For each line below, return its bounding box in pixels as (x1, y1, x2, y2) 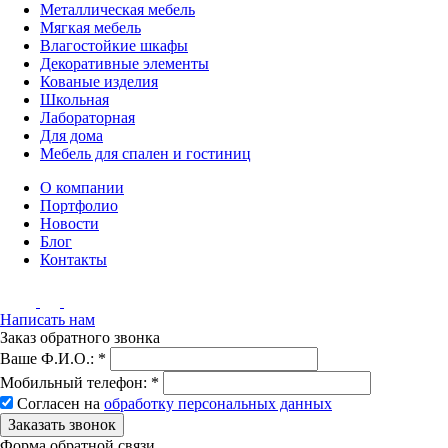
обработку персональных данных (104, 394, 332, 412)
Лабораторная (40, 108, 135, 126)
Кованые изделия (40, 72, 158, 90)
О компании (40, 178, 124, 196)
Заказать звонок (8, 415, 116, 433)
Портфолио (40, 196, 118, 214)
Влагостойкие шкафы (40, 36, 188, 54)
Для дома (40, 126, 103, 144)
